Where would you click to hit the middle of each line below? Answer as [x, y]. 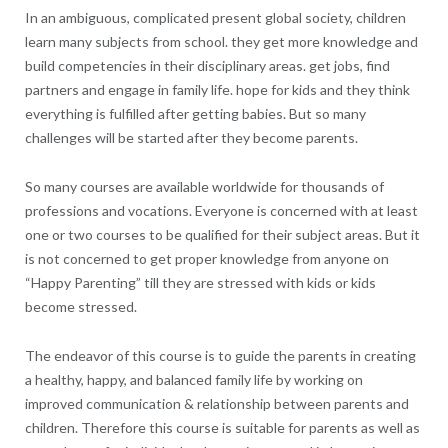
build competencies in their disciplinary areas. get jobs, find [207, 65]
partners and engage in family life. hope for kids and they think [217, 89]
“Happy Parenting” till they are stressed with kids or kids [200, 282]
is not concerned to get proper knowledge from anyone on [208, 258]
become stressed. [80, 306]
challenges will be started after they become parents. [191, 137]
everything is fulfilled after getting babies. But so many [195, 113]
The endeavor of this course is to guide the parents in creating [220, 355]
